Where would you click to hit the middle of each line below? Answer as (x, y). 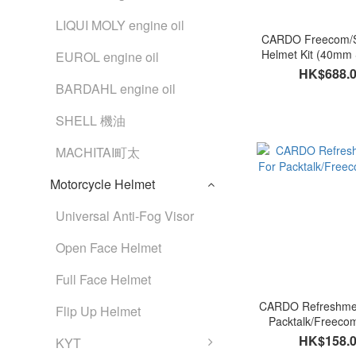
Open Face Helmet (108, 248)
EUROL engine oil (107, 57)
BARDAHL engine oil (116, 89)
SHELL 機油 (91, 120)
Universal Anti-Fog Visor (125, 216)
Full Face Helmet (103, 279)
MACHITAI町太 (98, 152)
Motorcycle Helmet (103, 184)
